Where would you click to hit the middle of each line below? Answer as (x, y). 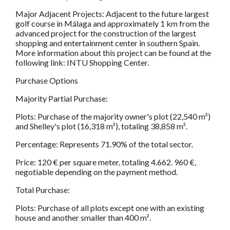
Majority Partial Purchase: (62, 98)
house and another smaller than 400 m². (83, 217)
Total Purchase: (43, 189)
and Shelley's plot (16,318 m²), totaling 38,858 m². (101, 126)
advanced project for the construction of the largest (106, 33)
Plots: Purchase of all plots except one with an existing (110, 207)
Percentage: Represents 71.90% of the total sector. (104, 144)
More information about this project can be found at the (113, 52)
